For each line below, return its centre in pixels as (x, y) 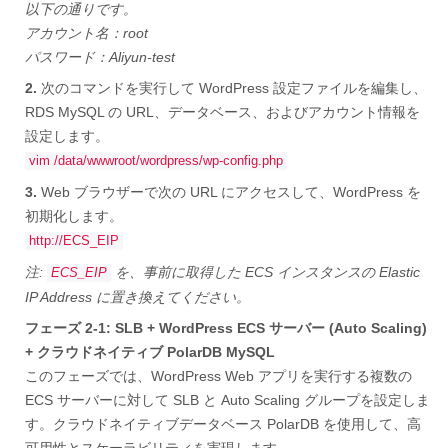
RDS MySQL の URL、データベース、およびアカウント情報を (222, 111)
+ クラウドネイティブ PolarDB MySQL (150, 351)
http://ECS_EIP (74, 240)
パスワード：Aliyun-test (100, 56)
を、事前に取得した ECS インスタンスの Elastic (265, 271)
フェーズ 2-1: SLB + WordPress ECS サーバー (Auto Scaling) (226, 327)
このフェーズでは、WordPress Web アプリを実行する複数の (218, 375)
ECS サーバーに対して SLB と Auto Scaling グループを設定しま (227, 399)
